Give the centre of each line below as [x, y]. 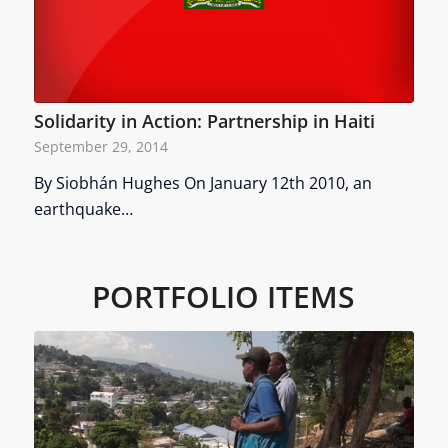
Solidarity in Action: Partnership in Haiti [204, 121]
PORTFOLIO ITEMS [224, 297]
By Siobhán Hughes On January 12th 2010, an [202, 183]
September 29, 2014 [100, 147]
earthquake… [83, 209]
